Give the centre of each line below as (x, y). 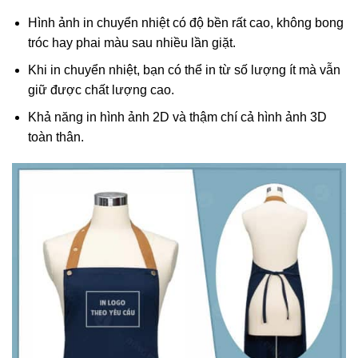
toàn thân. (56, 137)
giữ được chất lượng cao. (101, 90)
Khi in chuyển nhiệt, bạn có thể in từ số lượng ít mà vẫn (184, 70)
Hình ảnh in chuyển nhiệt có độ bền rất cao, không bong (185, 23)
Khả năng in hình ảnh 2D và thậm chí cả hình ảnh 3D (177, 117)
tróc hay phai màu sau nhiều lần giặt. (131, 43)
